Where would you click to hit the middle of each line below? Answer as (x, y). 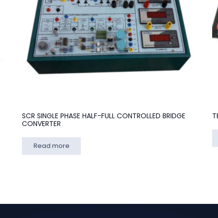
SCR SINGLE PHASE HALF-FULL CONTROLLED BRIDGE (104, 116)
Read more (51, 146)
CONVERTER (42, 124)
